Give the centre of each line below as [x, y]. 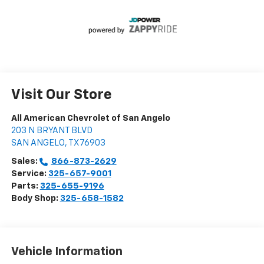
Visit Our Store [61, 95]
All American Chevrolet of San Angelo [90, 118]
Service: [29, 173]
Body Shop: [35, 198]
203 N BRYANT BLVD [52, 130]
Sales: [25, 161]
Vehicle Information [67, 252]
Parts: [25, 186]
